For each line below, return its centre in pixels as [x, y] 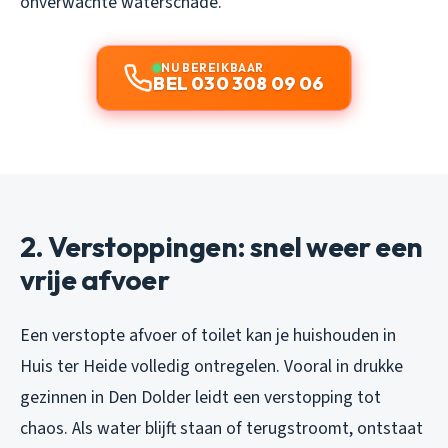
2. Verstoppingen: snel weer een [221, 246]
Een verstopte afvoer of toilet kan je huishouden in [208, 335]
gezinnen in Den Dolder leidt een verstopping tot [200, 397]
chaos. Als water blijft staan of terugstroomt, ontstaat [221, 428]
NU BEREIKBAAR [212, 67]
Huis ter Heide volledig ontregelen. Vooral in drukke [211, 366]
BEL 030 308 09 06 [239, 83]
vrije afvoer [95, 279]
